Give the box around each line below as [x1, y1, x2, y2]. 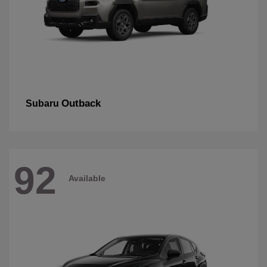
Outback [61, 98, 101, 110]
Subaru [26, 98, 61, 109]
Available [69, 173, 105, 183]
